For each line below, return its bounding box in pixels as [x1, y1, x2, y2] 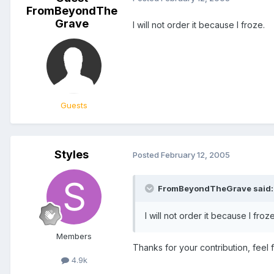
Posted [133, 150, 161, 160]
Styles [54, 147, 89, 161]
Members [56, 231, 92, 241]
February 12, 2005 [161, 150, 230, 160]
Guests [61, 100, 87, 110]
